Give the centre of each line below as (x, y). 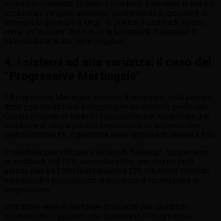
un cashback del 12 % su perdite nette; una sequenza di (99, 162)
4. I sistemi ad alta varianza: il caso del (108, 62)
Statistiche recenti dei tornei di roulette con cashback (95, 207)
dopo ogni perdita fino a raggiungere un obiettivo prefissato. (107, 107)
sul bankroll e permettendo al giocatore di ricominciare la (101, 181)
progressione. (28, 190)
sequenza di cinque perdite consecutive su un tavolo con (102, 126)
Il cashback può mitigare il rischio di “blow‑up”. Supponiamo (106, 152)
